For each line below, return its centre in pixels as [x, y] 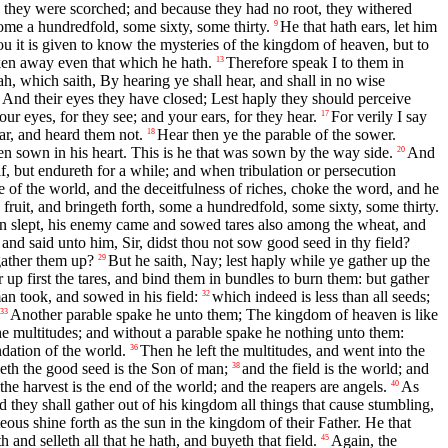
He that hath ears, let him [358, 27]
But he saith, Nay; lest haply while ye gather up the [269, 261]
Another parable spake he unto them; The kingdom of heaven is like [224, 315]
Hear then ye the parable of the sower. [276, 135]
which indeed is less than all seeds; [321, 297]
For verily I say [379, 117]
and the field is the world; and [335, 369]
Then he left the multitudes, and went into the [282, 351]
